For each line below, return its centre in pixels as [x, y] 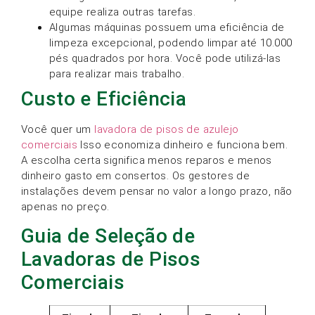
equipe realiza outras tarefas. [122, 12]
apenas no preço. [65, 206]
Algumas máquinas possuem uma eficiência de [167, 27]
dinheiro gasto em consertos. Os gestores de [136, 175]
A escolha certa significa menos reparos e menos [147, 160]
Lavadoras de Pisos [111, 259]
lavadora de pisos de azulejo [167, 129]
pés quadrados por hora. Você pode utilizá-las [165, 58]
